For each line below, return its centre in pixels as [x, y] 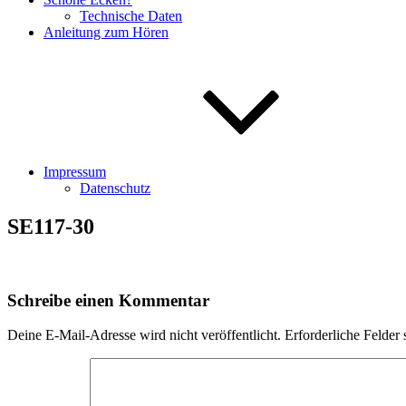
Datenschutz [115, 188]
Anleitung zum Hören [106, 32]
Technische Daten [131, 16]
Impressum [75, 172]
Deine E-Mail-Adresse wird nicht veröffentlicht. [144, 335]
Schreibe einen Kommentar [108, 300]
